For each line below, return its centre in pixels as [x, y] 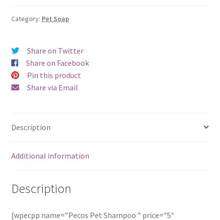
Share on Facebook [57, 63]
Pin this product [54, 75]
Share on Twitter [55, 51]
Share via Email [52, 88]
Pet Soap [55, 19]
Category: [26, 19]
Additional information [50, 155]
